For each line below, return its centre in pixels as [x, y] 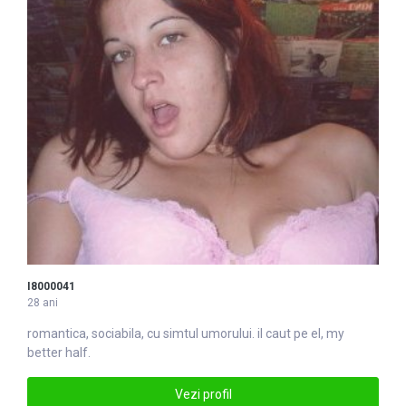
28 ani [43, 302]
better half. [59, 352]
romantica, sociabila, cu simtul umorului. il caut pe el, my [186, 333]
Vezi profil [203, 395]
